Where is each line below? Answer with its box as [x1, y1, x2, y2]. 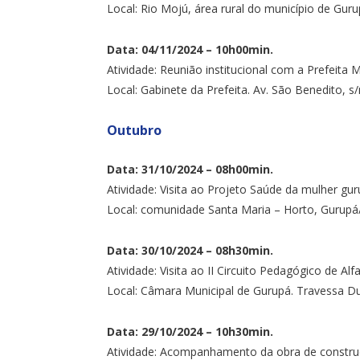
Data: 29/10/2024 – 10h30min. [107, 323, 273, 339]
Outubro [107, 121, 162, 139]
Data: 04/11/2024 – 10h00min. [107, 41, 273, 57]
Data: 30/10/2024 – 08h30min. [107, 242, 273, 258]
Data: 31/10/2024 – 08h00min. [107, 161, 273, 177]
